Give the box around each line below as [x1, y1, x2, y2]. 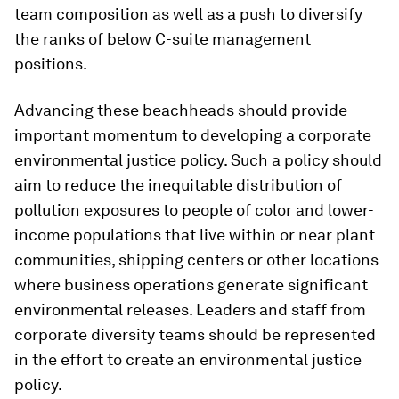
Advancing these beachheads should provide [14, 101, 347, 119]
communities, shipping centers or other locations [14, 250, 379, 269]
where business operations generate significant [14, 275, 368, 294]
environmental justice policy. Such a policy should [14, 151, 382, 169]
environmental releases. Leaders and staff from [14, 300, 366, 319]
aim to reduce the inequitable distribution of [14, 175, 342, 194]
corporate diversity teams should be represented [14, 325, 376, 344]
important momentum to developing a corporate [14, 126, 371, 144]
